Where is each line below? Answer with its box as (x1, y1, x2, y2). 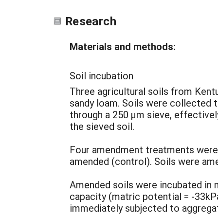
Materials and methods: (70, 40, 176, 53)
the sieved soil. (70, 120, 134, 132)
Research (65, 13, 116, 29)
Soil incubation (70, 69, 133, 82)
